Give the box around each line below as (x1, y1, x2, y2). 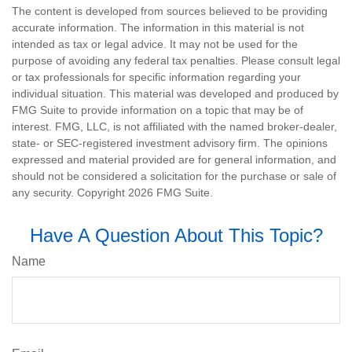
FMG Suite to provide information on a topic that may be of (12, 103, 303, 116)
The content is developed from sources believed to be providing (12, 4, 328, 17)
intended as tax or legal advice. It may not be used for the (12, 37, 298, 50)
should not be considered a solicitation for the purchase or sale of (12, 169, 336, 182)
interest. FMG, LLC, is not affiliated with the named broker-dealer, (12, 119, 337, 133)
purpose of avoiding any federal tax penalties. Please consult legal (12, 53, 340, 67)
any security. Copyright (12, 185, 128, 199)
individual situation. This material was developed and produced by (12, 86, 339, 100)
